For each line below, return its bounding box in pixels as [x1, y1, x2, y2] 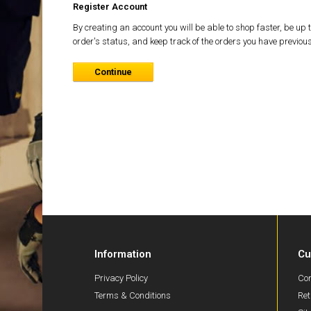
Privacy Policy [94, 273, 148, 283]
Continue [94, 67, 132, 77]
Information [94, 248, 151, 260]
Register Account [73, 1, 147, 12]
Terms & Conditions [94, 290, 171, 301]
